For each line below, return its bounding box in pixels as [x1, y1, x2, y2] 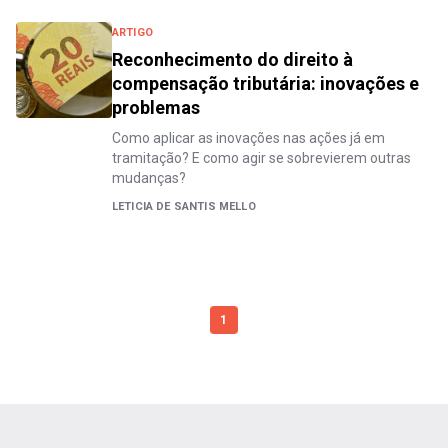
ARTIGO [112, 26, 153, 39]
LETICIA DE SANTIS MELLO [112, 200, 256, 213]
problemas [112, 97, 200, 118]
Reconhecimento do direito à [112, 49, 353, 70]
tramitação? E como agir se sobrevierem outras [112, 150, 411, 166]
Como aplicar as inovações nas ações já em [112, 130, 385, 146]
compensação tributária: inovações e [112, 73, 419, 94]
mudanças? [112, 170, 186, 186]
